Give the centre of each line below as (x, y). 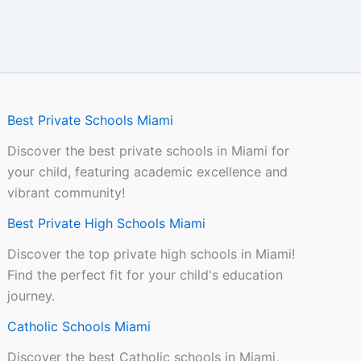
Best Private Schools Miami (91, 120)
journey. (31, 296)
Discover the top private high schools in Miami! (151, 254)
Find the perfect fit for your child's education (145, 275)
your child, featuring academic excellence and (148, 172)
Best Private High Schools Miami (107, 224)
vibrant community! (66, 193)
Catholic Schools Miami (79, 327)
